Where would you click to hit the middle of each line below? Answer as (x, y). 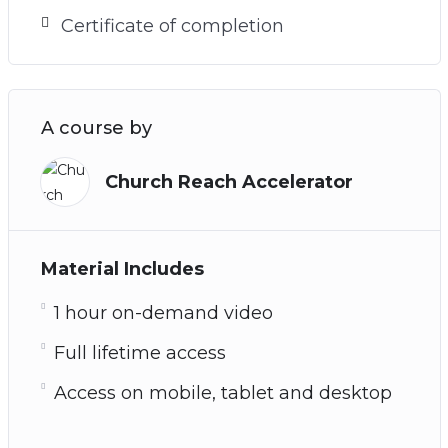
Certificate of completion (172, 25)
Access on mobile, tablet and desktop (222, 392)
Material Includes (122, 268)
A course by (96, 127)
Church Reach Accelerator (228, 181)
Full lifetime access (139, 352)
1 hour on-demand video (163, 312)
